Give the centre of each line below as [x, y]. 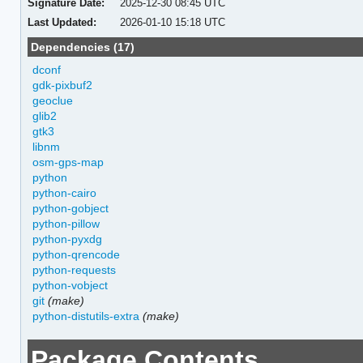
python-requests [75, 269]
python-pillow [66, 223]
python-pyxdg [68, 239]
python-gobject [71, 208]
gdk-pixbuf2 [63, 85]
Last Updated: [62, 22]
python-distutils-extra [86, 316]
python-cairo [65, 192]
